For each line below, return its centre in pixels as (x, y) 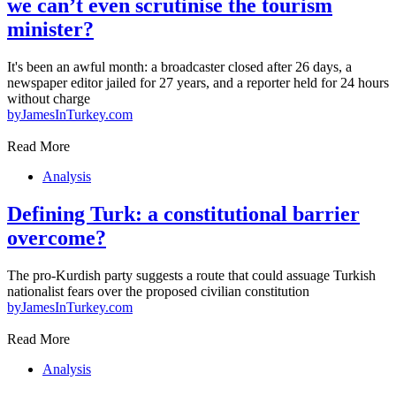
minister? (50, 29)
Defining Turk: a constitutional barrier (183, 213)
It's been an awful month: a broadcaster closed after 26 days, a (179, 66)
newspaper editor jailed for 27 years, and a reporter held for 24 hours (198, 82)
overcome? (57, 237)
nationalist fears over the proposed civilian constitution (158, 291)
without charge (49, 98)
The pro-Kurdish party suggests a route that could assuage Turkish (191, 275)
